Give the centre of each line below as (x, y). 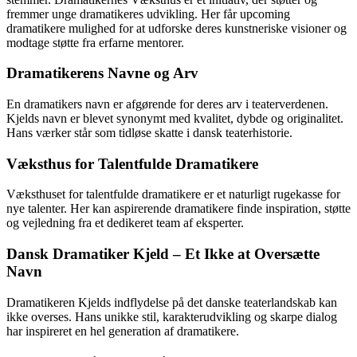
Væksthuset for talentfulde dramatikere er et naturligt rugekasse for (173, 194)
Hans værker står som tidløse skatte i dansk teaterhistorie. (149, 132)
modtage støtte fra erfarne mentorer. (95, 42)
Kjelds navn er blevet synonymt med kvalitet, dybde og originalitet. (175, 118)
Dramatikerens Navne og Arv (102, 73)
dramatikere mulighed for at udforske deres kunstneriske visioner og (177, 28)
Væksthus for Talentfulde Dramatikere (132, 163)
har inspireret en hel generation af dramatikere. (123, 331)
